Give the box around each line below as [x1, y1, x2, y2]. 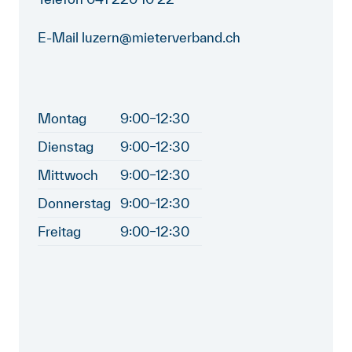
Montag [38, 111, 86, 126]
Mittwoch [38, 167, 98, 182]
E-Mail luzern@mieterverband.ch [38, 30, 240, 45]
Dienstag [38, 139, 93, 154]
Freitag [38, 224, 81, 239]
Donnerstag [38, 196, 120, 211]
